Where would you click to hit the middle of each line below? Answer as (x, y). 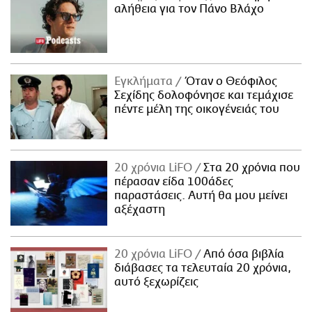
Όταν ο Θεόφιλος (229, 82)
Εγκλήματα (145, 82)
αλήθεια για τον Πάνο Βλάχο (189, 9)
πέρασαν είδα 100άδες (174, 182)
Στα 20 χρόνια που (251, 168)
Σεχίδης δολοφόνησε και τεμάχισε (204, 96)
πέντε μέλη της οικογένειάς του (197, 110)
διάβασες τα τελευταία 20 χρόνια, (203, 268)
